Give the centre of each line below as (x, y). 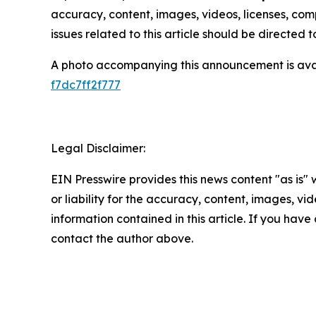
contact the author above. (122, 239)
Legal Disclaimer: (98, 148)
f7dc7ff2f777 (86, 85)
